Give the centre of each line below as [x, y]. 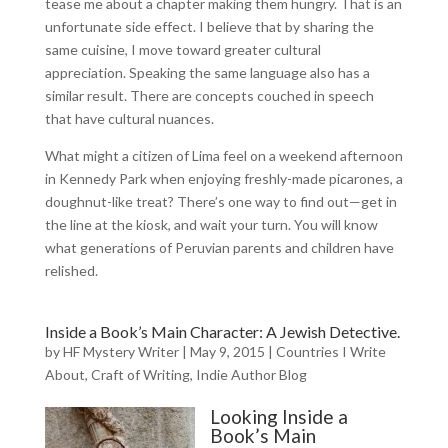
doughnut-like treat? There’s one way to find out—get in [220, 201]
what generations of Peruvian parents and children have [219, 247]
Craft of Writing [140, 374]
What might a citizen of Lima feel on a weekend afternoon [223, 155]
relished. [71, 270]
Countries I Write [330, 351]
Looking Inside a [278, 416]
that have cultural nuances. [129, 118]
